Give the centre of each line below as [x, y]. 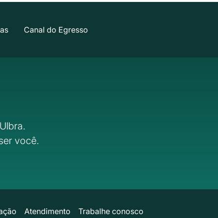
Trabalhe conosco [111, 211]
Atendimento [47, 211]
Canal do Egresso [56, 29]
